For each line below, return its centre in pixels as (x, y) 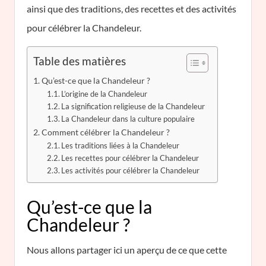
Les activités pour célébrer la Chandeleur (131, 170)
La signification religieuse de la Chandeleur (133, 106)
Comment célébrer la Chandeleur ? (105, 132)
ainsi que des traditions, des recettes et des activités (132, 9)
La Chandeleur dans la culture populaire (128, 119)
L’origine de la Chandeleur (104, 94)
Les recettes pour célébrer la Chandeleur (130, 158)
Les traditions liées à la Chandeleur (121, 145)
